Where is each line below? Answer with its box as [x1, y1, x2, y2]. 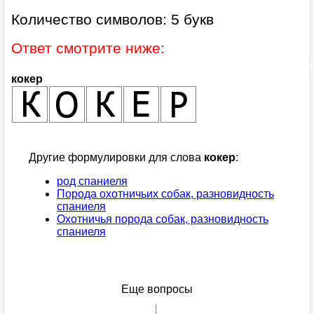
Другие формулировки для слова [29, 151, 204, 164]
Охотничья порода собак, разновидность [57, 213, 268, 226]
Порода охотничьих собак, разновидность [57, 188, 274, 200]
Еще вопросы [121, 283, 193, 296]
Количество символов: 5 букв [11, 11, 214, 28]
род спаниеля [57, 175, 128, 188]
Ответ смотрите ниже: [11, 40, 165, 57]
